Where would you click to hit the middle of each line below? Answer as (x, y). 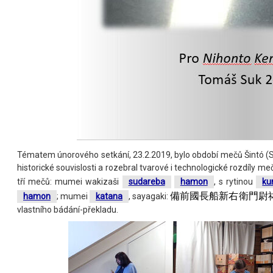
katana (109, 197)
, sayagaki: (150, 197)
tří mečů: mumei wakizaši (70, 182)
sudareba (147, 182)
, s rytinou (235, 182)
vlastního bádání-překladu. (68, 210)
